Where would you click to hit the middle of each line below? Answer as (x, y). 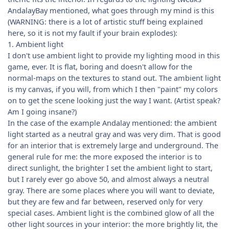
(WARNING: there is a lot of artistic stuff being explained (105, 21)
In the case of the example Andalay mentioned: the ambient (112, 122)
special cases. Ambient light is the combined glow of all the (111, 212)
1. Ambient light (35, 44)
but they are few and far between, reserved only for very (105, 201)
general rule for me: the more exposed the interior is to (105, 156)
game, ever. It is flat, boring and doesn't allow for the (100, 66)
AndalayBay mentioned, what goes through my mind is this (111, 10)
